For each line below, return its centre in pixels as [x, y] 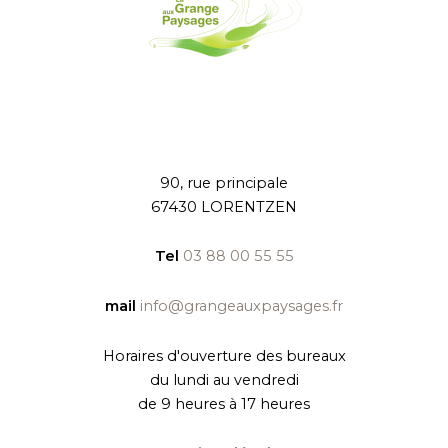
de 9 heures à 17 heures [224, 403]
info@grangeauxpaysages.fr [241, 306]
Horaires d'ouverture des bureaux [224, 355]
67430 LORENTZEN [224, 206]
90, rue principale [224, 182]
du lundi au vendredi [224, 379]
